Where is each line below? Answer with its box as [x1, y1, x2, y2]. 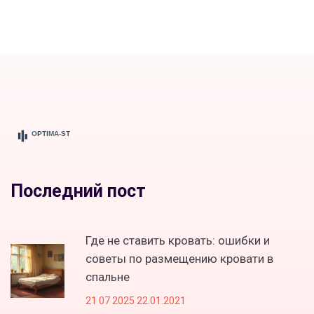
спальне [86, 269, 130, 284]
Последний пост [11, 180, 146, 201]
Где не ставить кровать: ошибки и [86, 233, 270, 247]
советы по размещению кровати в [86, 251, 273, 266]
